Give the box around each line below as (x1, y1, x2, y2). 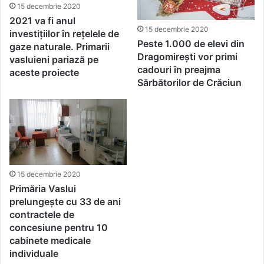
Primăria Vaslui (9, 183, 77, 195)
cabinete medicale (9, 235, 91, 247)
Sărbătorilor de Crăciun (137, 77, 242, 89)
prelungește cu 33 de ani (9, 196, 121, 208)
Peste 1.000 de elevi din (137, 38, 245, 50)
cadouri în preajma (137, 64, 220, 76)
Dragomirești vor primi (137, 51, 237, 63)
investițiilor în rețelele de (9, 27, 120, 39)
